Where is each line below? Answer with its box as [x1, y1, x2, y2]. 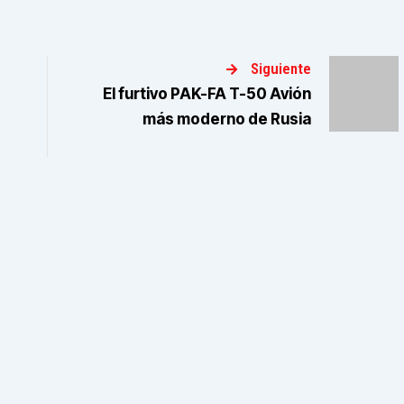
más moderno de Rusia [142, 110, 312, 129]
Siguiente [251, 60, 312, 78]
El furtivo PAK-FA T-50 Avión [103, 85, 312, 104]
